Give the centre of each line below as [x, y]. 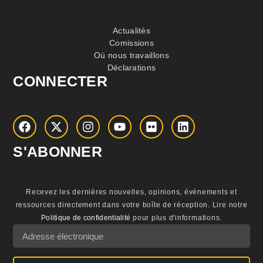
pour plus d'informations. [176, 218]
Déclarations [131, 68]
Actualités [131, 31]
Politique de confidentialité [86, 218]
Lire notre [230, 205]
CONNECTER [60, 81]
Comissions [131, 43]
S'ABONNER [58, 152]
